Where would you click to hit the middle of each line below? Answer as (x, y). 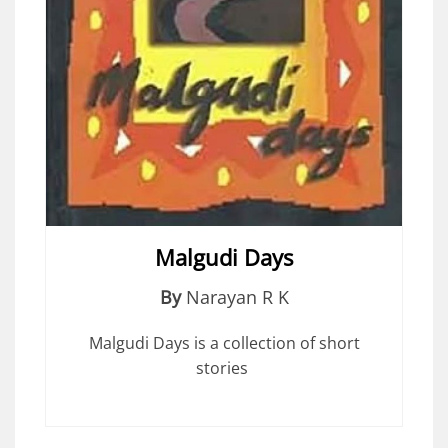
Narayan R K (237, 297)
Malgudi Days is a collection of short (224, 343)
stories (224, 368)
